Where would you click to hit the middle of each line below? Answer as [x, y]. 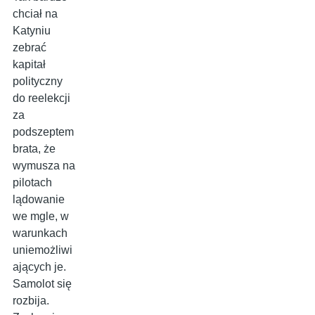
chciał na [35, 14]
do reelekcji [41, 98]
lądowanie [39, 200]
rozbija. [31, 301]
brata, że [34, 149]
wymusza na [44, 166]
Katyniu [32, 31]
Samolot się [42, 284]
